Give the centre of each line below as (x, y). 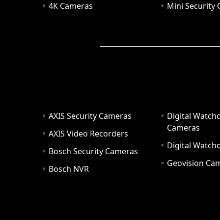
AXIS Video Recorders (88, 134)
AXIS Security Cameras (90, 116)
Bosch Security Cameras (93, 151)
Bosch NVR (69, 169)
